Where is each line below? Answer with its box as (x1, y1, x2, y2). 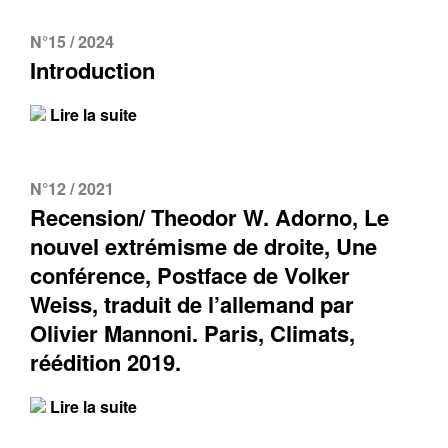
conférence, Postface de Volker (30, 259, 350, 291)
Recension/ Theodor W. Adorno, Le (30, 201, 389, 233)
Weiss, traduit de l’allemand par (30, 288, 354, 320)
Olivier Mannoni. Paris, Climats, (30, 317, 355, 349)
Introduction (30, 54, 155, 86)
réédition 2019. (30, 346, 181, 378)
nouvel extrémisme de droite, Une (30, 230, 377, 262)
